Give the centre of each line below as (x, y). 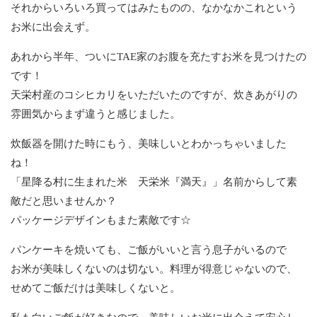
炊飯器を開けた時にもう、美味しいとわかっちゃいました (149, 143)
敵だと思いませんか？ (64, 201)
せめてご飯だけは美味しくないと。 (96, 288)
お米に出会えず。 (53, 27)
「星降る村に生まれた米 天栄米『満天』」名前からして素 (154, 181)
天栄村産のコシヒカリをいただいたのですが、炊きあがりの (154, 94)
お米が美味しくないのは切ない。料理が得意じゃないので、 (154, 269)
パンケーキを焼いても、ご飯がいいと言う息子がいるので (149, 249)
